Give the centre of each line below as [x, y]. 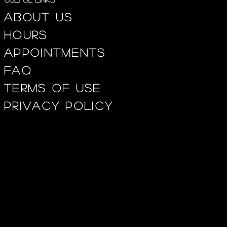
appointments [55, 52]
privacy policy [59, 105]
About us [41, 17]
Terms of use [53, 88]
